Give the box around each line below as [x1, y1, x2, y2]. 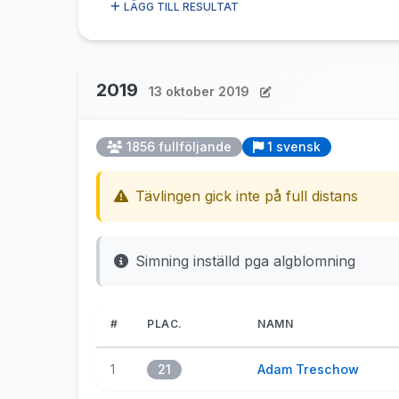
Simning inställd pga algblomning [135, 252, 355, 270]
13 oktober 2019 [149, 84, 249, 99]
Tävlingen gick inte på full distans [135, 187, 358, 205]
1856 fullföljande [126, 139, 232, 154]
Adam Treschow [257, 362, 359, 377]
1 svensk [267, 139, 321, 154]
